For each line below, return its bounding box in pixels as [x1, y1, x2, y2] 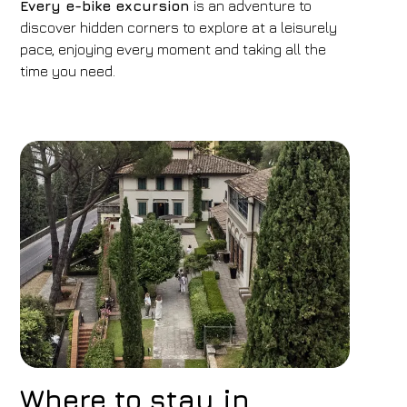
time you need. [20, 63, 116, 79]
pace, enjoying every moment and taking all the [20, 41, 327, 57]
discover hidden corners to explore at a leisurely [20, 19, 338, 35]
